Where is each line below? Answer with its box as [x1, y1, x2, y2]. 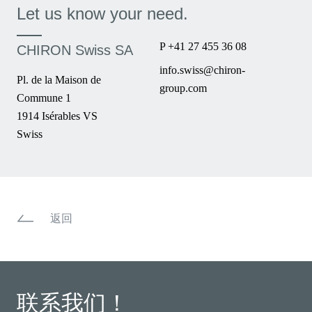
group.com [159, 82, 208, 94]
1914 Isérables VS [17, 110, 97, 122]
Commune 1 [17, 92, 71, 104]
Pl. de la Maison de [17, 74, 101, 86]
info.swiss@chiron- [159, 64, 246, 76]
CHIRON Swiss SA [17, 42, 133, 58]
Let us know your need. [17, 4, 188, 23]
